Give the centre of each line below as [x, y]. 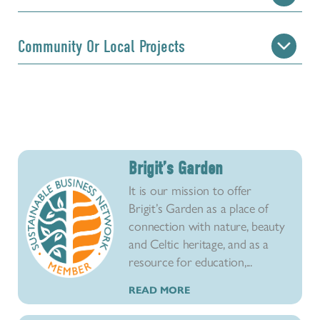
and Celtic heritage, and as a [199, 243]
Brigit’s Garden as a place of [199, 207]
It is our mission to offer [190, 190]
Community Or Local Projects [101, 46]
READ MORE [160, 290]
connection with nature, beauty [207, 225]
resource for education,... [190, 261]
